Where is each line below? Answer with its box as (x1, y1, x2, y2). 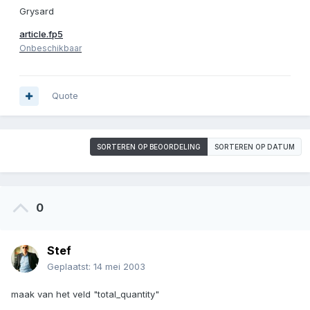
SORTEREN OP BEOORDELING (97, 143, 201, 152)
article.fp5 (19, 28, 63, 40)
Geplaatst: (47, 261, 93, 273)
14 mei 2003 (93, 261, 145, 273)
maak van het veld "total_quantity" (11, 289, 159, 300)
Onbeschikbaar (19, 43, 82, 54)
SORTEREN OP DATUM (215, 143, 295, 152)
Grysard (19, 6, 54, 17)
